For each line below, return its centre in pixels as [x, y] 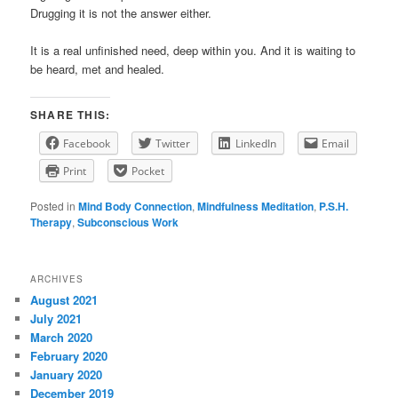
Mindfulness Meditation [256, 206]
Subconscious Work [128, 222]
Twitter [173, 143]
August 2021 [64, 300]
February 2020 [69, 356]
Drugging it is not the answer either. [121, 12]
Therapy [52, 222]
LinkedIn [256, 143]
